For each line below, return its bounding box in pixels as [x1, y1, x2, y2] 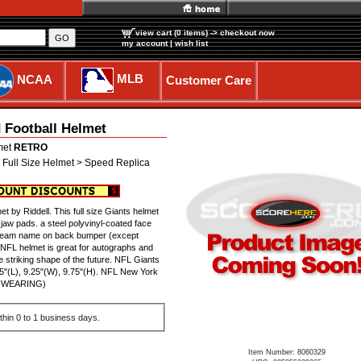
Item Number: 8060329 [247, 348, 326, 356]
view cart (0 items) [135, 28, 208, 37]
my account [122, 39, 168, 48]
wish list [175, 39, 208, 48]
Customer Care [165, 73, 251, 87]
